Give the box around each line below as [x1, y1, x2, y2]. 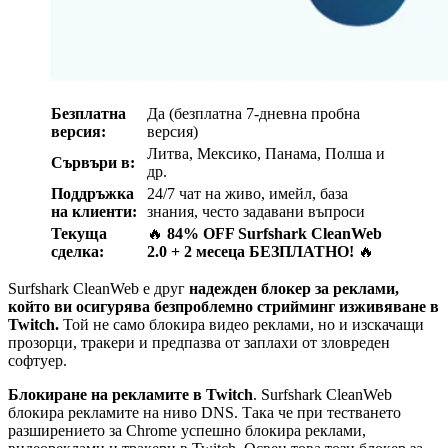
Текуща [51, 224, 107, 242]
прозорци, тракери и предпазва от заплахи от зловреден [8, 333, 390, 351]
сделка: [51, 242, 104, 260]
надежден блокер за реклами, [189, 279, 399, 297]
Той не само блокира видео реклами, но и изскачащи [59, 315, 424, 333]
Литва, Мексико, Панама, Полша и [147, 144, 385, 162]
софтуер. [8, 351, 67, 369]
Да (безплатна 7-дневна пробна [147, 104, 360, 122]
